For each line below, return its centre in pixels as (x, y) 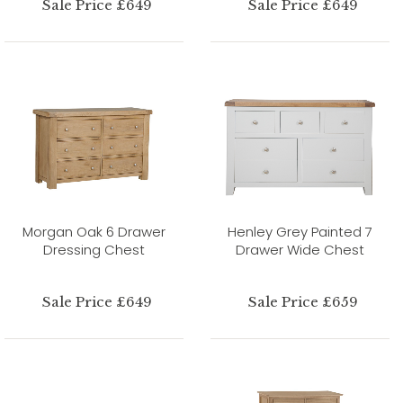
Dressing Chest (94, 249)
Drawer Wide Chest (300, 249)
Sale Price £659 (304, 301)
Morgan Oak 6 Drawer (94, 231)
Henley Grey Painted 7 (300, 231)
